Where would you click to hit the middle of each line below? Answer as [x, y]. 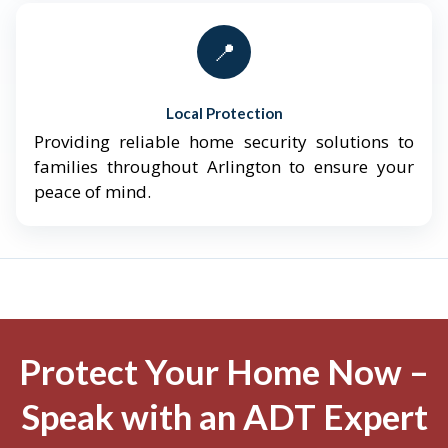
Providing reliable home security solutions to [224, 142]
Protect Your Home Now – [224, 371]
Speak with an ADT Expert [224, 416]
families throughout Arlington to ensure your [224, 167]
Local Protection [224, 113]
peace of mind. [92, 192]
